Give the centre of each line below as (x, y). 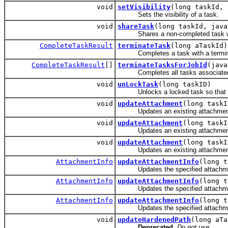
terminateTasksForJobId (162, 65)
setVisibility (144, 7)
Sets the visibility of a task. (168, 15)
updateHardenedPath (154, 220)
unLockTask (138, 84)
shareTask (136, 26)
